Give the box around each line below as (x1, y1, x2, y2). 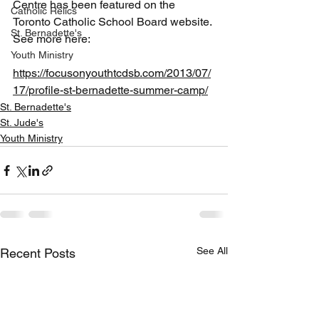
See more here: (13, 32, 90, 46)
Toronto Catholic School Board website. (13, 15, 214, 28)
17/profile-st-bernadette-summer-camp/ (13, 83, 208, 97)
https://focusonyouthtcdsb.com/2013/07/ (13, 66, 211, 80)
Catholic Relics (11, 5, 77, 16)
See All (197, 245, 228, 256)
